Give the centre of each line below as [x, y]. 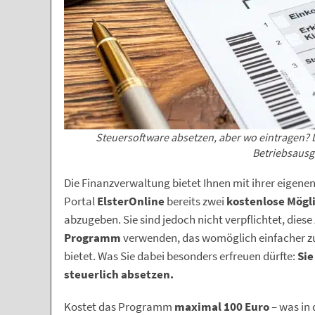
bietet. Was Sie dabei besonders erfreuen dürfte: [181, 256]
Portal [81, 201]
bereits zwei [195, 201]
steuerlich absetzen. [119, 275]
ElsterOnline [131, 201]
